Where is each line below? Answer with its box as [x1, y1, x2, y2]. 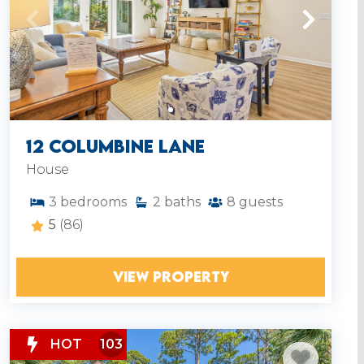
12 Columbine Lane [26, 135, 205, 158]
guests [239, 194, 283, 210]
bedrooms [60, 194, 127, 210]
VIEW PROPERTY [112, 268, 229, 287]
